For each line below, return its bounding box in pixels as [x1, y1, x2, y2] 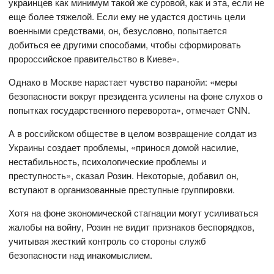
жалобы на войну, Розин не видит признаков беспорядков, [9, 220, 255, 234]
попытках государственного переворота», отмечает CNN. [9, 103, 251, 117]
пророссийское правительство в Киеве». [9, 52, 180, 65]
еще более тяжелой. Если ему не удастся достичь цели [9, 10, 246, 23]
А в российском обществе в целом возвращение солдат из [9, 127, 257, 140]
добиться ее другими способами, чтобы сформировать [9, 38, 242, 51]
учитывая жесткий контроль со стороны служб [9, 234, 207, 248]
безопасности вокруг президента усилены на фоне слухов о [9, 89, 263, 103]
